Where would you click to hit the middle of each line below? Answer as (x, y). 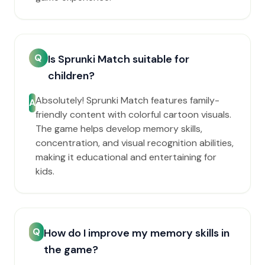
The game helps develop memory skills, (119, 129)
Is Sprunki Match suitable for (118, 59)
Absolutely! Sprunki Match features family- (127, 100)
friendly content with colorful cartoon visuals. (133, 114)
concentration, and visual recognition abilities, (135, 143)
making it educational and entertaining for (126, 157)
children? (71, 76)
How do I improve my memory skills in (137, 233)
